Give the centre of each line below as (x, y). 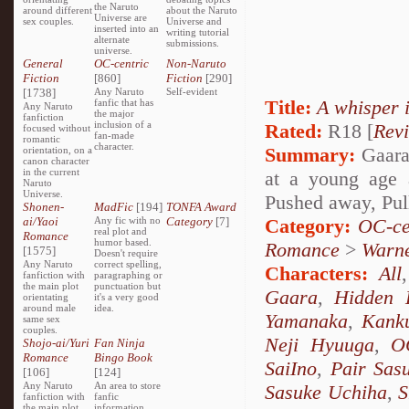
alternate (112, 39)
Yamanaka (306, 321)
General (43, 63)
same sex (42, 319)
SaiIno (291, 368)
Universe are (121, 17)
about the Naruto (201, 10)
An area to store (128, 385)
